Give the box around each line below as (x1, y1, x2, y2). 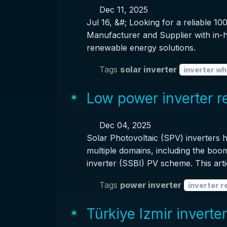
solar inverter (120, 64, 177, 74)
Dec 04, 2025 (96, 120, 151, 130)
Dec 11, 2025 (96, 5, 148, 15)
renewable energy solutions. (86, 43, 196, 53)
